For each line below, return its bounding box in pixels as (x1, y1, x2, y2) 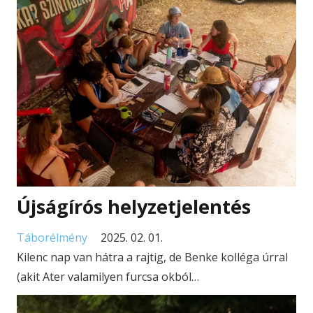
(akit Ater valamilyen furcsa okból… (17, 268, 199, 284)
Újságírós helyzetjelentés (17, 194, 251, 220)
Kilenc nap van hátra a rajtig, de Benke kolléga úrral (17, 249, 288, 265)
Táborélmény (17, 229, 87, 245)
